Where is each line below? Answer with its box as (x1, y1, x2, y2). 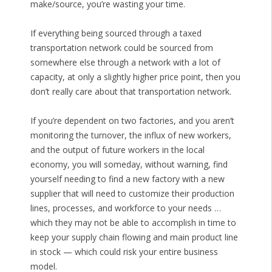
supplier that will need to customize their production (30, 188, 234, 200)
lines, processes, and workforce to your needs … (30, 202, 221, 214)
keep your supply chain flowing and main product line (30, 231, 238, 243)
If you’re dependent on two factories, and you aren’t (30, 115, 234, 127)
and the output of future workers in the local (30, 144, 205, 156)
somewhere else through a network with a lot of (30, 56, 220, 69)
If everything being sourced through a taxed (30, 27, 202, 39)
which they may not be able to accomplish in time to (30, 217, 236, 229)
